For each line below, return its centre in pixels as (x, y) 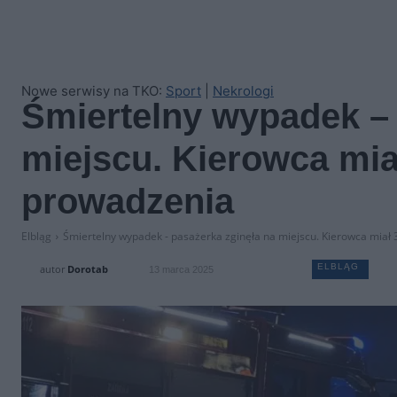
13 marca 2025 (182, 270)
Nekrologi (243, 91)
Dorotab (88, 269)
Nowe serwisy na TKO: (93, 91)
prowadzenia (128, 201)
